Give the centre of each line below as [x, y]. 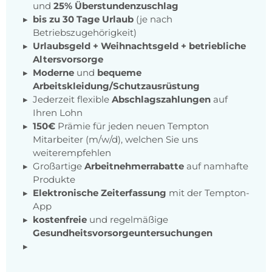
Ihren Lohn [58, 113]
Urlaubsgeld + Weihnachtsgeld [106, 46]
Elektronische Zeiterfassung [100, 193]
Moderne [53, 73]
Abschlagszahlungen [161, 100]
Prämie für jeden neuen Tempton [132, 126]
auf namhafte [216, 166]
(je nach [153, 19]
